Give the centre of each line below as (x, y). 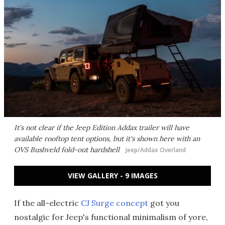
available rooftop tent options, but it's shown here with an (107, 139)
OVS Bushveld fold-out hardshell (68, 150)
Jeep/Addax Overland (156, 150)
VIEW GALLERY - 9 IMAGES (113, 176)
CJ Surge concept (115, 203)
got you (164, 203)
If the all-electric (47, 203)
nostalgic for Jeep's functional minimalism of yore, (111, 217)
